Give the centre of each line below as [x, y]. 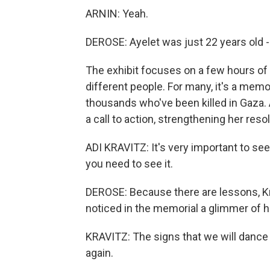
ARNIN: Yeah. [117, 14]
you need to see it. [129, 164]
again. [99, 253]
